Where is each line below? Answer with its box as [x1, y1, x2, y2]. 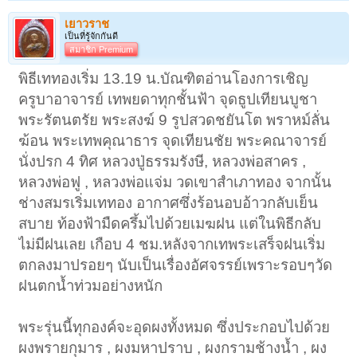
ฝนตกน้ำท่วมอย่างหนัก [18, 277, 163, 294]
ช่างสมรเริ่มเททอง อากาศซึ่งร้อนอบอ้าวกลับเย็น [18, 194, 319, 211]
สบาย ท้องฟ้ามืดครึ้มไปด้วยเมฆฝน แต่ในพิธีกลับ [18, 214, 322, 232]
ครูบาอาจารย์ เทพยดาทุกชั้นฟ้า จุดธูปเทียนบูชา [18, 90, 318, 108]
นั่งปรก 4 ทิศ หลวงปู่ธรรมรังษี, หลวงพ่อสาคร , [18, 152, 307, 170]
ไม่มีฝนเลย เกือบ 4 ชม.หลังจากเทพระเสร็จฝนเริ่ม [18, 235, 326, 253]
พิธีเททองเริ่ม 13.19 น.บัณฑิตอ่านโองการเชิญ [18, 69, 309, 87]
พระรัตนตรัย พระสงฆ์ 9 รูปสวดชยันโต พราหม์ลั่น [18, 111, 331, 128]
